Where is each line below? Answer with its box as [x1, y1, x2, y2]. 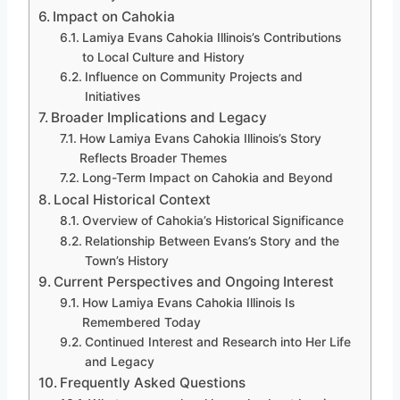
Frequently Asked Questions [60, 374, 246, 392]
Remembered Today [81, 315, 201, 330]
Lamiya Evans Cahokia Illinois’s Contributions [81, 30, 341, 46]
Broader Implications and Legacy [51, 109, 268, 127]
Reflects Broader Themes [79, 151, 227, 166]
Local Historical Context [54, 191, 212, 209]
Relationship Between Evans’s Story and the [84, 234, 339, 249]
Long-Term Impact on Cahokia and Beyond [81, 171, 333, 186]
